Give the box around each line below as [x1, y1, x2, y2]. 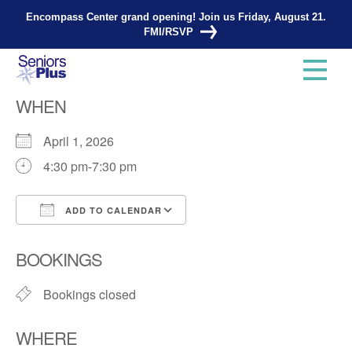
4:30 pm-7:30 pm [43, 157, 137, 175]
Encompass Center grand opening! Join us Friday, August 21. [26, 11, 326, 23]
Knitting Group [95, 60, 257, 88]
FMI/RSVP [143, 26, 193, 38]
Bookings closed [43, 285, 136, 303]
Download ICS [43, 229, 125, 247]
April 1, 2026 [43, 132, 126, 150]
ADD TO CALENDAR [62, 204, 162, 216]
